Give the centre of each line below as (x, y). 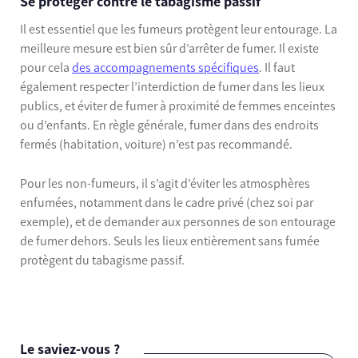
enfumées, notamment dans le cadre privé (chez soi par (167, 203)
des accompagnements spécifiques (165, 67)
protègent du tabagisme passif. (102, 261)
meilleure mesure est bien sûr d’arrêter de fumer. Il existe (169, 48)
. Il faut (277, 67)
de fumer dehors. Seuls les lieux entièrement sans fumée (170, 241)
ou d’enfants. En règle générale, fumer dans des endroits (169, 125)
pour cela (46, 67)
